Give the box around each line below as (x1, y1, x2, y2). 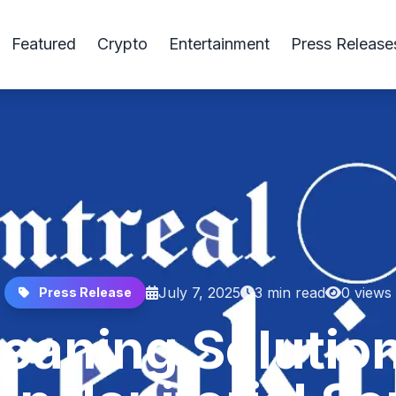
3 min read (255, 283, 325, 301)
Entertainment (169, 34, 270, 53)
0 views (341, 283, 392, 301)
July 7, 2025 (158, 283, 240, 301)
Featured (11, 34, 76, 53)
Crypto (97, 34, 148, 53)
